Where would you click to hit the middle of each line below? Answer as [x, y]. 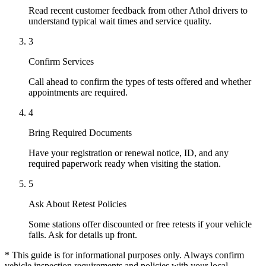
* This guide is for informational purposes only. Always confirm [124, 255]
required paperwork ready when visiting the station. [125, 163]
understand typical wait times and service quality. [120, 21]
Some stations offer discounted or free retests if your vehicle [140, 224]
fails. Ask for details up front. [83, 235]
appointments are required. [78, 92]
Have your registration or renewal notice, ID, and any [129, 153]
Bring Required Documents [80, 132]
